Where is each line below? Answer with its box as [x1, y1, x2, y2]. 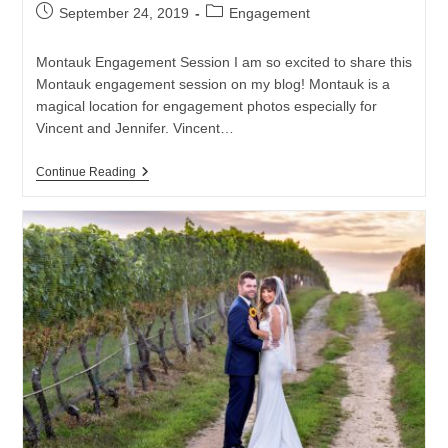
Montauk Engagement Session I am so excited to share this [35, 53, 412, 70]
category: [204, 23, 264, 40]
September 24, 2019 [58, 4, 189, 21]
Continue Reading [35, 164, 136, 179]
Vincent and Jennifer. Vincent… [35, 119, 234, 136]
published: [34, 23, 100, 40]
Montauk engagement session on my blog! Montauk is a [35, 75, 390, 92]
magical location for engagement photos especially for [35, 97, 377, 114]
